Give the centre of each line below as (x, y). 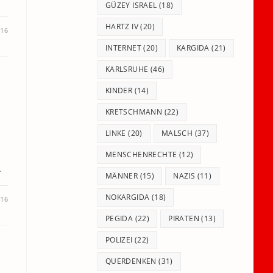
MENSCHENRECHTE (141, 154)
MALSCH (177, 133)
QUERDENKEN (131, 261)
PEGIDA (119, 218)
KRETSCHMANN (134, 112)
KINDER (119, 90)
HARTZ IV (122, 27)
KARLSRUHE (127, 69)
